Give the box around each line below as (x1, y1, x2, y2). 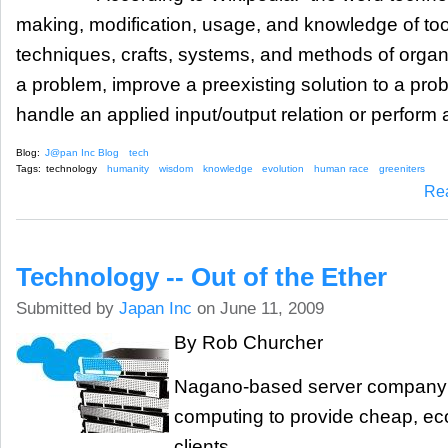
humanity (106, 163, 149, 175)
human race (314, 163, 370, 175)
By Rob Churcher (174, 331, 323, 353)
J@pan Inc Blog (45, 146, 119, 158)
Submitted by (16, 298, 119, 318)
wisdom (158, 163, 193, 175)
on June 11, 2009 (192, 298, 324, 318)
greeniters (379, 163, 426, 175)
